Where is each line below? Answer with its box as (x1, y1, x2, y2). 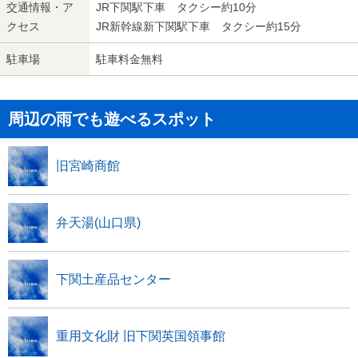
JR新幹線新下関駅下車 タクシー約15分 (96, 20, 301, 33)
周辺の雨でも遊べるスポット (8, 110, 216, 128)
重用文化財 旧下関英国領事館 (56, 329, 225, 343)
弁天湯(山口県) (56, 216, 141, 229)
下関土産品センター (56, 272, 171, 286)
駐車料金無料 (96, 53, 163, 66)
